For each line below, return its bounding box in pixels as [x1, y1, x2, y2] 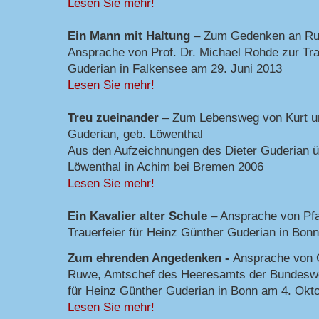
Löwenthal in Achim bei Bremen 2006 [68, 159, 263, 174]
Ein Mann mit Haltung [68, 28, 190, 43]
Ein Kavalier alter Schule [68, 208, 207, 223]
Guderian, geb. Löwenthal [68, 126, 203, 141]
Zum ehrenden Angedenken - [68, 250, 233, 265]
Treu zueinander [68, 110, 159, 125]
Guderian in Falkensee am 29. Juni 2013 [68, 61, 282, 75]
